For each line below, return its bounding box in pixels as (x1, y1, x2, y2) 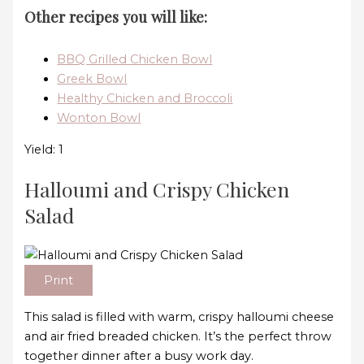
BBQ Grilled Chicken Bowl (57, 52, 213, 67)
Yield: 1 (24, 142, 64, 158)
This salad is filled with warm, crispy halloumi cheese (24, 310, 335, 325)
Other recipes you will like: (24, 6, 208, 27)
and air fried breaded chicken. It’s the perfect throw (24, 329, 332, 344)
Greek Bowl (57, 71, 128, 87)
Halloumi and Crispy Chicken (24, 175, 290, 202)
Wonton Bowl (57, 110, 141, 126)
